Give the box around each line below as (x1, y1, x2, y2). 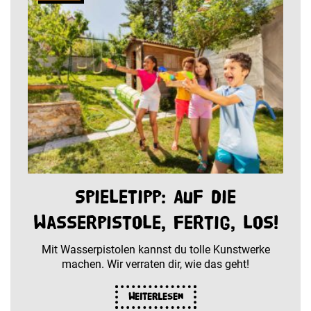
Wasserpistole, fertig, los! (33, 212, 278, 233)
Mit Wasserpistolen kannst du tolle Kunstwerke (41, 243, 270, 257)
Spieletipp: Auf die (75, 187, 236, 208)
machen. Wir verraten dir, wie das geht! (62, 258, 249, 271)
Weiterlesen (128, 292, 183, 303)
